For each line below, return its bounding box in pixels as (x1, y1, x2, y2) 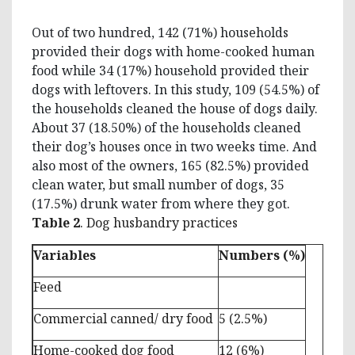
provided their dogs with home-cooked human (32, 42, 315, 60)
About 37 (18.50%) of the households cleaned (32, 118, 301, 136)
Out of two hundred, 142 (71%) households (32, 23, 288, 41)
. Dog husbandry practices (80, 213, 238, 231)
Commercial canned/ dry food (33, 309, 213, 327)
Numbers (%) (219, 246, 305, 264)
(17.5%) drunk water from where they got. (32, 194, 290, 212)
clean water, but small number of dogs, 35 (32, 175, 284, 193)
